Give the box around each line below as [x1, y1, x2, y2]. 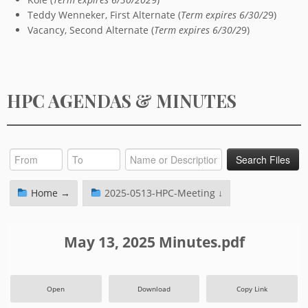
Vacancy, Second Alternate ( [27, 23, 154, 36]
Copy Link [236, 284, 268, 294]
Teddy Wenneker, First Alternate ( [27, 8, 181, 21]
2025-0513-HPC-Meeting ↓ [101, 186, 223, 199]
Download [137, 284, 170, 294]
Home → [27, 186, 70, 199]
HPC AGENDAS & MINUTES [7, 89, 236, 112]
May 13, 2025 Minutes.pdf [63, 232, 245, 252]
